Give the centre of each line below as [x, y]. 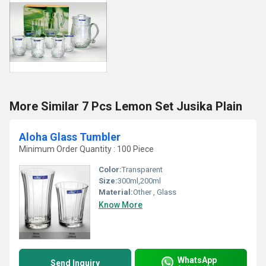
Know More [121, 205]
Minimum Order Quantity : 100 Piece [86, 149]
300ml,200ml [139, 181]
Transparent [142, 170]
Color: [110, 170]
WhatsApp [197, 260]
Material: [116, 192]
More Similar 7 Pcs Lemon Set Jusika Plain [126, 106]
